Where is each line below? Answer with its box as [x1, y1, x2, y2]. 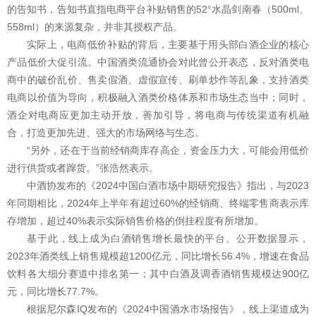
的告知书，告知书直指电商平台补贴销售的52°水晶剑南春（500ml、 [7, 4, 309, 16]
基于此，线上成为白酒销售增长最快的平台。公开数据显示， [27, 233, 309, 245]
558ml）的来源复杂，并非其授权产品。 [7, 21, 183, 33]
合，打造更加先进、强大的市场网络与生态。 [7, 127, 205, 139]
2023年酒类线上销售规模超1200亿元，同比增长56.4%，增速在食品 [7, 250, 309, 262]
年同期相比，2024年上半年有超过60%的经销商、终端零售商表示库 [7, 197, 309, 209]
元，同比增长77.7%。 [7, 286, 104, 298]
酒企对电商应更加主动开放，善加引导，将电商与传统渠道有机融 [7, 109, 309, 121]
